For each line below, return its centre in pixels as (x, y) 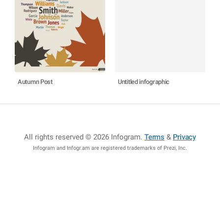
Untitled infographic (144, 82)
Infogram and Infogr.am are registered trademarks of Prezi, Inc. (110, 148)
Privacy (184, 137)
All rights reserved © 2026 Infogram (82, 137)
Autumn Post (35, 82)
